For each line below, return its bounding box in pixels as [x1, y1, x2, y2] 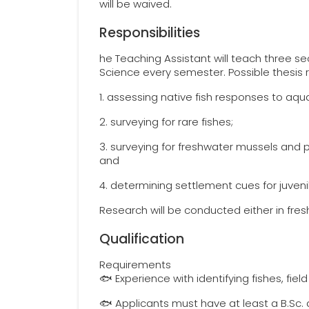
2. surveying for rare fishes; [99, 114, 236, 129]
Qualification [99, 230, 184, 248]
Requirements [99, 257, 174, 272]
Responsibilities [99, 23, 200, 42]
